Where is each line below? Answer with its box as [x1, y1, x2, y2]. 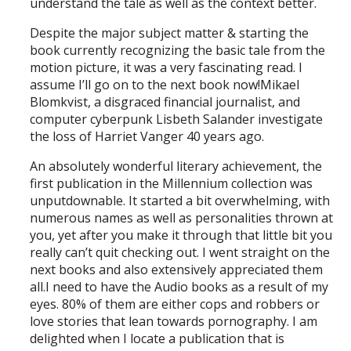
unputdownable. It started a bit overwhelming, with [30, 192, 331, 210]
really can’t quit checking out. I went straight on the [30, 244, 331, 262]
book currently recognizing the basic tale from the [30, 42, 326, 60]
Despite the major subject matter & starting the [30, 24, 309, 42]
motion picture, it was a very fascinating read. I [30, 59, 303, 77]
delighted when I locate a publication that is [30, 330, 285, 348]
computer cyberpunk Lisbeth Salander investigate [30, 110, 324, 128]
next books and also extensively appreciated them [30, 261, 324, 279]
